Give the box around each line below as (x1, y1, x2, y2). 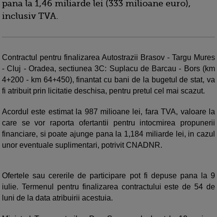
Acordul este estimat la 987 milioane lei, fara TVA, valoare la (2, 108, 215, 116)
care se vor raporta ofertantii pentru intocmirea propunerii (2, 119, 215, 127)
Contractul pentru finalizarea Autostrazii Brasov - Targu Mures (2, 53, 215, 62)
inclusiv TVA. (2, 11, 61, 21)
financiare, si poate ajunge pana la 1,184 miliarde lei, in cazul (2, 130, 215, 139)
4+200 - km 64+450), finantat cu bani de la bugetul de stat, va (2, 76, 215, 84)
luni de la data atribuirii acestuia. (2, 194, 115, 202)
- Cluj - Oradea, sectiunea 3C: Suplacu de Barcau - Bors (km (2, 64, 215, 73)
